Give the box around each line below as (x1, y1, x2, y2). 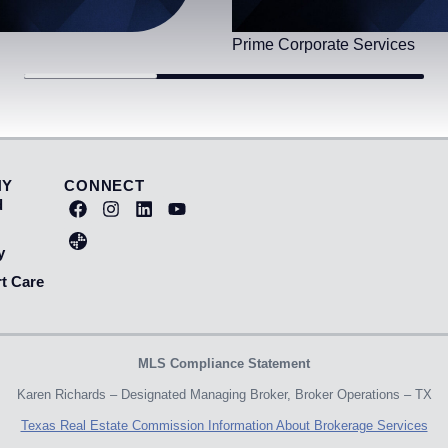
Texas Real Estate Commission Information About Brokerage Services (20, 418, 428, 434)
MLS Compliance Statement (138, 356, 310, 372)
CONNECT (63, 176, 146, 194)
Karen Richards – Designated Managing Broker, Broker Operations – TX (16, 387, 432, 403)
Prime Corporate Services (232, 35, 415, 53)
